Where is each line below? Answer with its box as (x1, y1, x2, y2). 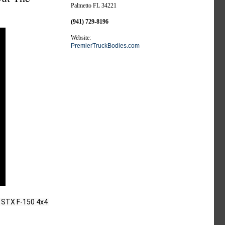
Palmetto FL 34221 (71, 2, 117, 9)
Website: (71, 34, 91, 41)
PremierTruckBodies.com (71, 42, 140, 49)
